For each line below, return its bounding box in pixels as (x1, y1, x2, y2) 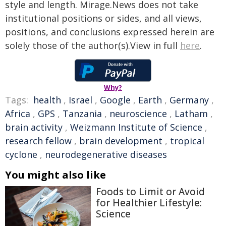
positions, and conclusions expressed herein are (5, 26, 214, 38)
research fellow (5, 135, 72, 147)
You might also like (5, 168, 106, 182)
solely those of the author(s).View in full (5, 39, 180, 52)
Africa (5, 107, 30, 120)
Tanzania (63, 107, 102, 120)
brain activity (5, 121, 63, 134)
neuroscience (109, 107, 167, 120)
